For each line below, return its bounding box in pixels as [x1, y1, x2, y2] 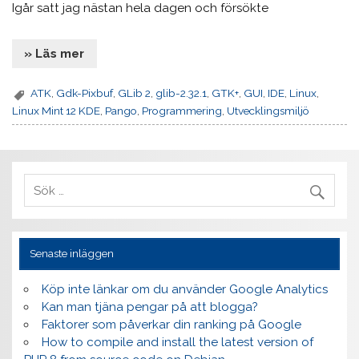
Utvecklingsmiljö [227, 103, 310, 117]
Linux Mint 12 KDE [12, 103, 101, 117]
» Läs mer [24, 46, 85, 61]
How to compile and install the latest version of [41, 335, 313, 350]
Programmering [142, 103, 223, 117]
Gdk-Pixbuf [56, 87, 114, 100]
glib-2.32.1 [155, 87, 208, 100]
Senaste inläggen [29, 247, 114, 260]
